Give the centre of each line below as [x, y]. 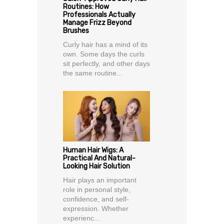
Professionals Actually [99, 15]
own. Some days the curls [104, 54]
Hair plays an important [100, 180]
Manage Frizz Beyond [97, 23]
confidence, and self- [96, 199]
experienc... [81, 218]
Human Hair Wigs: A [93, 150]
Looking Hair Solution [96, 166]
